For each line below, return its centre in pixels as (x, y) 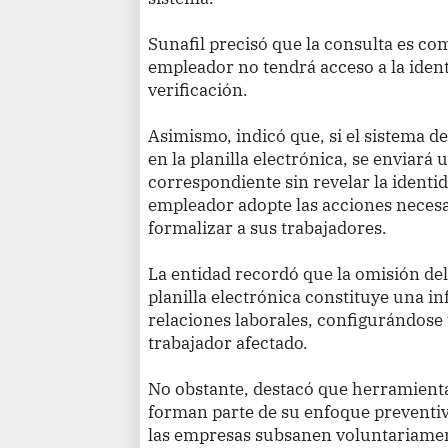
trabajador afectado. (228, 343)
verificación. (198, 90)
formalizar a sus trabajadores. (268, 228)
